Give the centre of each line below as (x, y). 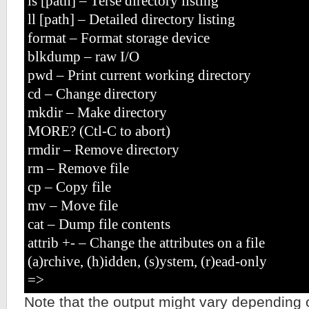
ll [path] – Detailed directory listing (131, 19)
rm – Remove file (78, 168)
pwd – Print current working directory (139, 75)
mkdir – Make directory (97, 112)
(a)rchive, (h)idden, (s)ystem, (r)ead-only (147, 261)
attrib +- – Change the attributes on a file (146, 243)
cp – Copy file (69, 187)
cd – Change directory (92, 94)
